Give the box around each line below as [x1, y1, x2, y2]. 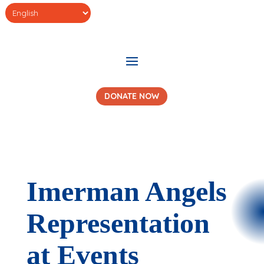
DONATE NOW [104, 91, 160, 102]
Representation [26, 207, 210, 239]
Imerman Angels [26, 175, 227, 207]
